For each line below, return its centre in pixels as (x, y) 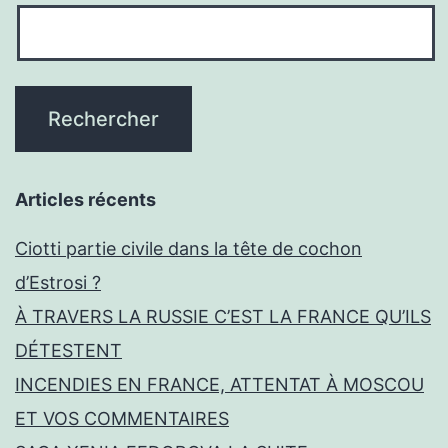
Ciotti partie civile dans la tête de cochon (188, 249)
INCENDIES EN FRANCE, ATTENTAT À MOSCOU (219, 385)
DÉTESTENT (68, 351)
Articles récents (85, 200)
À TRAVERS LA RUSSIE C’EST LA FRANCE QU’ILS (223, 317)
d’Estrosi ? (58, 283)
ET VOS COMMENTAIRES (122, 419)
